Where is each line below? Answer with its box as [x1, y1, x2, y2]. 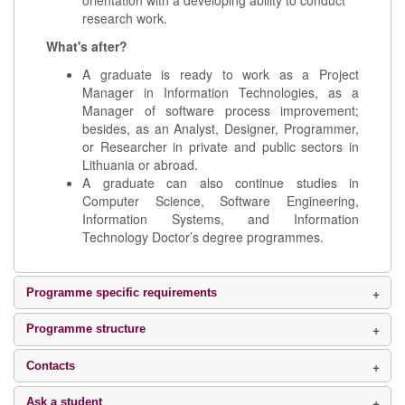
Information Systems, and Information [82, 210, 359, 229]
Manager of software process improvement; [82, 101, 359, 120]
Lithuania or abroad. [82, 155, 198, 174]
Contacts [25, 358, 75, 372]
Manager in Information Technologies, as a [82, 83, 359, 102]
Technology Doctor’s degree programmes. [82, 228, 324, 247]
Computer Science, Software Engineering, [82, 192, 359, 211]
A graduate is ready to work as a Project [82, 65, 359, 84]
